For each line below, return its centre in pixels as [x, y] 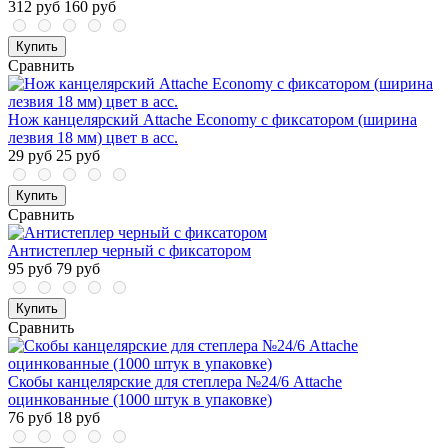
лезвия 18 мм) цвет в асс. [93, 138]
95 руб [30, 269]
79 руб [78, 269]
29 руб [30, 156]
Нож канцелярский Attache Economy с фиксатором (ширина [212, 120]
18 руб [78, 418]
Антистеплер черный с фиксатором [129, 251]
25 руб [78, 156]
